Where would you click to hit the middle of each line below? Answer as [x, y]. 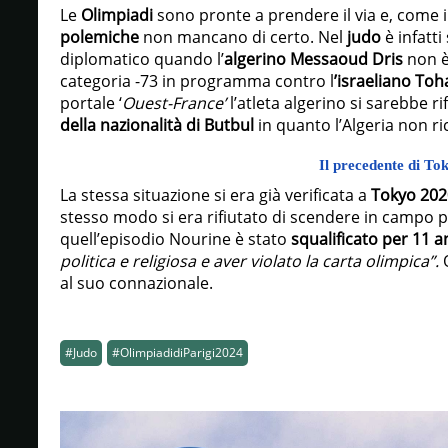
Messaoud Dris [346, 59]
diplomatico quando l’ [141, 59]
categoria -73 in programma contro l [196, 81]
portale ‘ [90, 103]
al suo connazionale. [136, 283]
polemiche [99, 37]
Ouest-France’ [175, 103]
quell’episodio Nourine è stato [175, 239]
